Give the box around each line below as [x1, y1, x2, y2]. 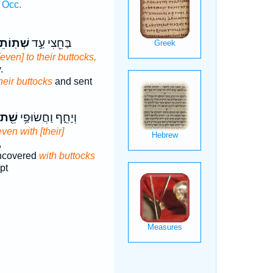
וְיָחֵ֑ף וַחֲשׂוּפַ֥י [17, 111, 77, 124]
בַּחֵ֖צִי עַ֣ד [29, 37, 71, 50]
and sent [52, 76, 92, 87]
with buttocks [38, 151, 95, 161]
